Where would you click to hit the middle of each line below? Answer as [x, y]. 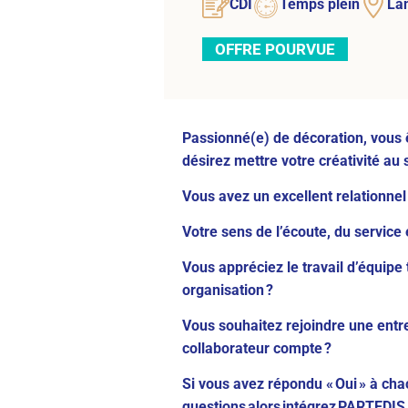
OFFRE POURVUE [275, 49]
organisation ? [228, 290]
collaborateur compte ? [257, 348]
